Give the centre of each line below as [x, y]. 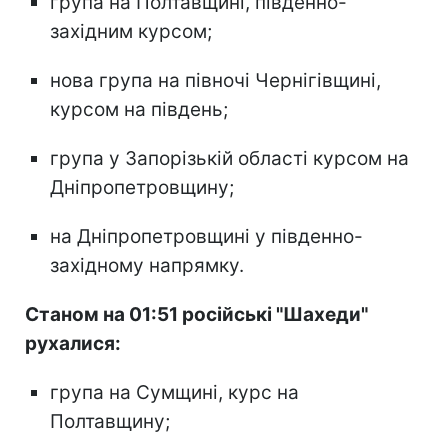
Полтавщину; [110, 421]
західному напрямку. [147, 265]
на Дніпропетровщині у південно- [206, 236]
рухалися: [73, 343]
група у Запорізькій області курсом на [229, 158]
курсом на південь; [139, 109]
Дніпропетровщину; [142, 187]
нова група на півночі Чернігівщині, [215, 80]
